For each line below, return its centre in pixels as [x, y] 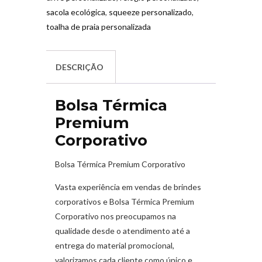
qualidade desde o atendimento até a [123, 231]
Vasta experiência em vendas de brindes [128, 187]
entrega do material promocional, [115, 246]
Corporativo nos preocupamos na [116, 216]
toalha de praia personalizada [99, 26]
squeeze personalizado [150, 12]
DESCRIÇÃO [80, 67]
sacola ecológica [76, 12]
